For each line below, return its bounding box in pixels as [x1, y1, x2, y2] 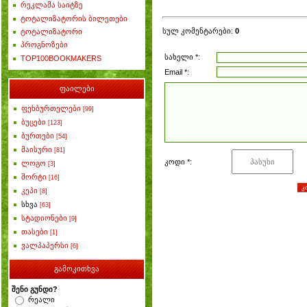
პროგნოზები [21, 40, 68, 49]
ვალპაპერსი [21, 241, 69, 249]
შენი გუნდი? [12, 285, 58, 293]
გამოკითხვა [54, 265, 99, 273]
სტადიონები [21, 214, 67, 222]
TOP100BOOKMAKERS [21, 53, 101, 62]
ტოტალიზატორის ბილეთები [21, 14, 127, 23]
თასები [21, 228, 48, 236]
